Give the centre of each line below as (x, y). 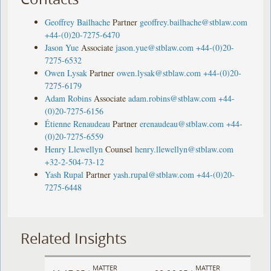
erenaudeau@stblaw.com (182, 123)
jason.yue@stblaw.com (155, 47)
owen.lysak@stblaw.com (159, 73)
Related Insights (74, 238)
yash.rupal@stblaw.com (154, 174)
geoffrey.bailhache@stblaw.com (194, 22)
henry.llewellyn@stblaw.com (184, 149)
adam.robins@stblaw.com (172, 98)
